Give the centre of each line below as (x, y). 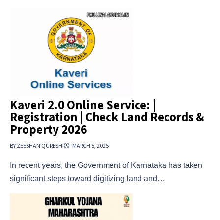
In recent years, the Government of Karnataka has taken (106, 165)
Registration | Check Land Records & (107, 117)
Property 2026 (48, 129)
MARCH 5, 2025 (90, 145)
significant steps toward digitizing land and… (87, 178)
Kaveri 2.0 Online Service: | (83, 104)
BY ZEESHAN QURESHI (37, 145)
